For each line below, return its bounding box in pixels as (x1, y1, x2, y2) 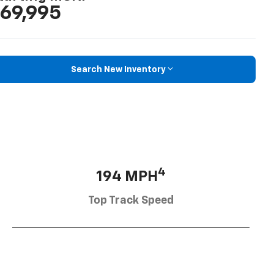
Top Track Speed (88, 194, 174, 206)
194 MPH (96, 169, 158, 184)
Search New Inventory (70, 65, 166, 74)
